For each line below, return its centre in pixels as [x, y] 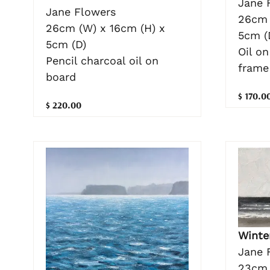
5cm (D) [66, 44]
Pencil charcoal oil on [102, 60]
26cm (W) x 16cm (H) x [105, 28]
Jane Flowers [81, 11]
